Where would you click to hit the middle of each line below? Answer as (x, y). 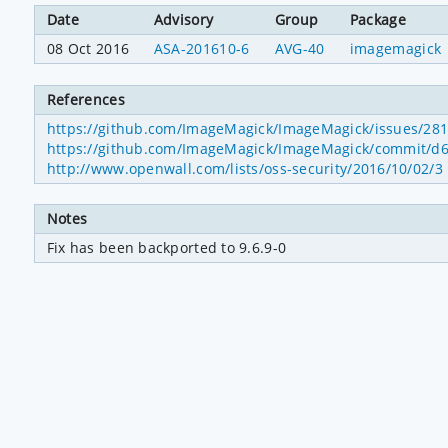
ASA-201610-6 (201, 49)
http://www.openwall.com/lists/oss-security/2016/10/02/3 (244, 168)
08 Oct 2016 (88, 49)
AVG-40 (299, 49)
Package (378, 20)
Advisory (183, 20)
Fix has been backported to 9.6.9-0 (166, 248)
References (86, 99)
